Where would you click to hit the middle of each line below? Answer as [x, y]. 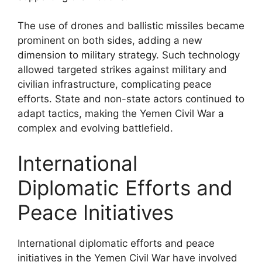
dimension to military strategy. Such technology [129, 55]
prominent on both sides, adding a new [110, 40]
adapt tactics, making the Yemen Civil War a [121, 113]
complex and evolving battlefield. [95, 128]
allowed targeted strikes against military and [122, 70]
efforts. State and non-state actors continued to [131, 99]
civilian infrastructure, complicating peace [115, 84]
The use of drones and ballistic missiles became [131, 26]
